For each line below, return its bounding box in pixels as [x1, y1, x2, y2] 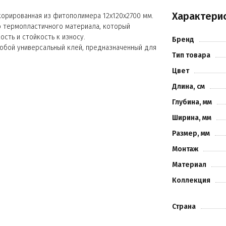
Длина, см [172, 82, 205, 91]
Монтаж [172, 145, 198, 153]
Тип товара [172, 51, 210, 60]
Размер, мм [172, 129, 210, 138]
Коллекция [172, 176, 210, 185]
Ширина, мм [172, 114, 211, 122]
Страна [172, 202, 196, 211]
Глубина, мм [172, 98, 212, 106]
